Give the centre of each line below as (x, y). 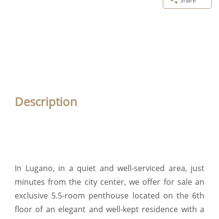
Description (46, 101)
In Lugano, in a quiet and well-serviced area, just (109, 168)
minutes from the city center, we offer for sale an (109, 182)
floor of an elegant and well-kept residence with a (109, 209)
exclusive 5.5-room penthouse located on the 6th (109, 196)
